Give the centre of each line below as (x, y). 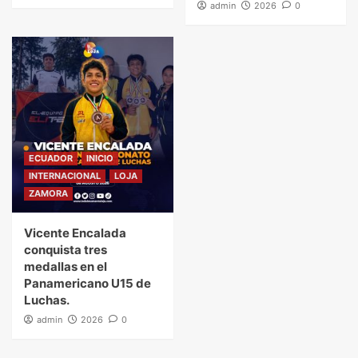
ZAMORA (48, 194)
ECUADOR (51, 159)
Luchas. (47, 300)
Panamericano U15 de (88, 284)
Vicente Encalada (75, 233)
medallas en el (66, 267)
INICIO (100, 159)
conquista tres (66, 250)
